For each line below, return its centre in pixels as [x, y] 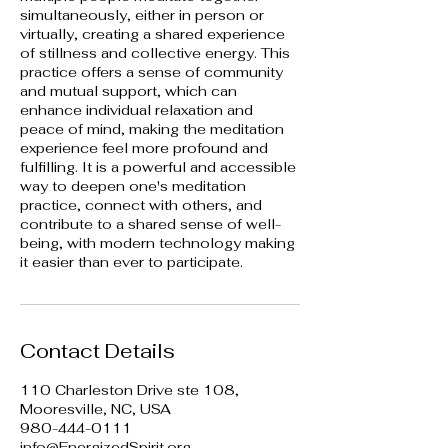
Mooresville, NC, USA [95, 408]
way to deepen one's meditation [133, 185]
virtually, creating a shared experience [152, 33]
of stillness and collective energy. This [155, 52]
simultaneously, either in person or [142, 14]
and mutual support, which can [128, 90]
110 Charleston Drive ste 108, [129, 389]
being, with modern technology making [157, 242]
